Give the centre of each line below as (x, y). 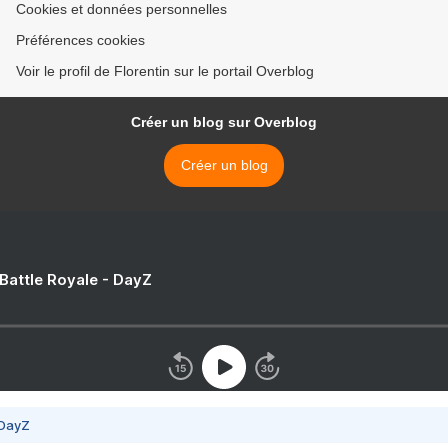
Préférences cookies (80, 40)
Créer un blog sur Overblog (224, 122)
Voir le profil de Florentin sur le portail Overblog (165, 71)
